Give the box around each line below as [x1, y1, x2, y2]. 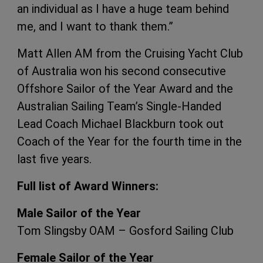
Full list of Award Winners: [17, 179, 159, 194]
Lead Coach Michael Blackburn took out [17, 117, 224, 131]
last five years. [17, 152, 92, 167]
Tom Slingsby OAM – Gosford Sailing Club [17, 224, 234, 238]
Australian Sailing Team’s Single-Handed [17, 99, 221, 114]
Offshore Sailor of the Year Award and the [17, 82, 233, 96]
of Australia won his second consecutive [17, 64, 226, 79]
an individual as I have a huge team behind [17, 2, 229, 16]
